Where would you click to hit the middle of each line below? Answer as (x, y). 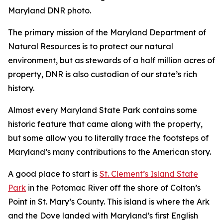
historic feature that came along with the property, (105, 124)
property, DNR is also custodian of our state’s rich (103, 74)
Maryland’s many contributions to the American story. (111, 152)
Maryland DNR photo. (50, 10)
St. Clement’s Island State (149, 173)
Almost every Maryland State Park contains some (103, 110)
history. (22, 88)
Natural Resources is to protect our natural (91, 46)
